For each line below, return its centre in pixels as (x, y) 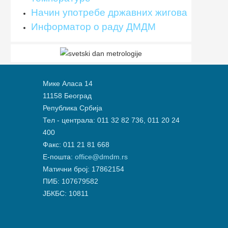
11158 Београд (67, 96)
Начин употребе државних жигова (109, 12)
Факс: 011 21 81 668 (76, 145)
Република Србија (72, 108)
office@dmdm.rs (101, 157)
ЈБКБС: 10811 (65, 194)
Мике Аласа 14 (67, 84)
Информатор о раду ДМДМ (93, 26)
